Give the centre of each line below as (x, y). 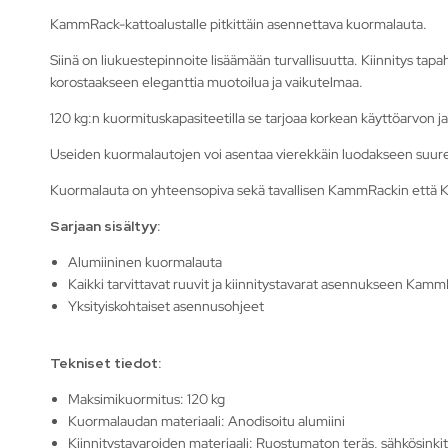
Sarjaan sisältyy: (105, 225)
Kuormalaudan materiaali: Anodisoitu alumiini (207, 420)
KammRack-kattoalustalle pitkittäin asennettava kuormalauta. (238, 23)
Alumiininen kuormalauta (145, 261)
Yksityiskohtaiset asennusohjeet (166, 305)
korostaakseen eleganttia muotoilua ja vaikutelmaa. (206, 81)
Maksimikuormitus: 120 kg (147, 398)
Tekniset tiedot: (105, 362)
